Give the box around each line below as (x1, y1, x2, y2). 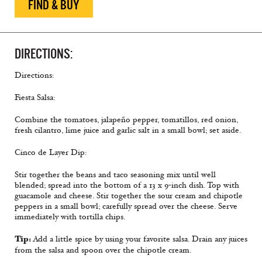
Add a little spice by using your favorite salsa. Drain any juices (31, 234, 247, 244)
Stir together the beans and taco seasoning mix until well (15, 170, 216, 180)
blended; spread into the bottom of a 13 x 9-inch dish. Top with (15, 180, 239, 191)
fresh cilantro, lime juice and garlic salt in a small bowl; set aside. (15, 125, 241, 136)
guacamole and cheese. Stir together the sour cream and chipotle (15, 191, 243, 201)
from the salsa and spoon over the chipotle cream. (15, 245, 191, 256)
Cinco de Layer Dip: (15, 147, 87, 158)
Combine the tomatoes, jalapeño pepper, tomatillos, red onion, (15, 115, 238, 125)
